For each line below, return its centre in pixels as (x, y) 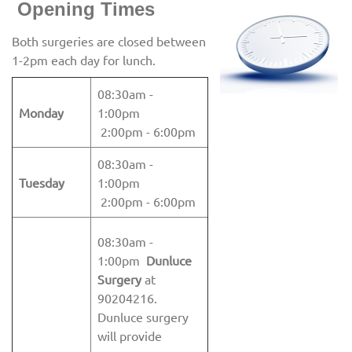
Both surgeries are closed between (109, 41)
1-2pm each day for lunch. (84, 60)
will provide (130, 335)
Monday (41, 112)
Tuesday (42, 182)
